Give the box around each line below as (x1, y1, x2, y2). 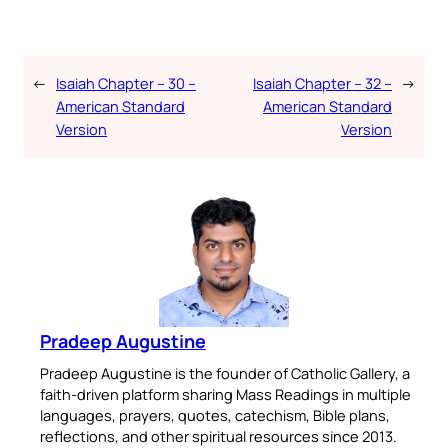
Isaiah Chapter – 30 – (56, 73, 196, 94)
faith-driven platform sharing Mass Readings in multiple (40, 384, 411, 405)
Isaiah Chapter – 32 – (253, 73, 392, 94)
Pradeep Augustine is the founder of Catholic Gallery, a (40, 363, 410, 384)
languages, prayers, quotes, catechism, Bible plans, (40, 405, 390, 426)
